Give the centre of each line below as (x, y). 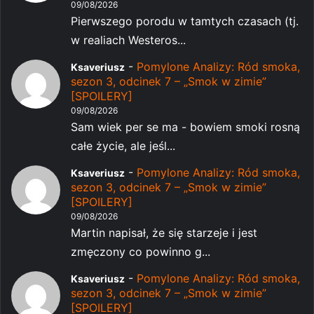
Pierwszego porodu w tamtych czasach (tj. (185, 21)
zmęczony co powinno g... (141, 251)
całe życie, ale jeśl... (123, 145)
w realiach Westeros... (128, 40)
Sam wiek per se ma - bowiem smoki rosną (185, 127)
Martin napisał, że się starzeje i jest (164, 232)
